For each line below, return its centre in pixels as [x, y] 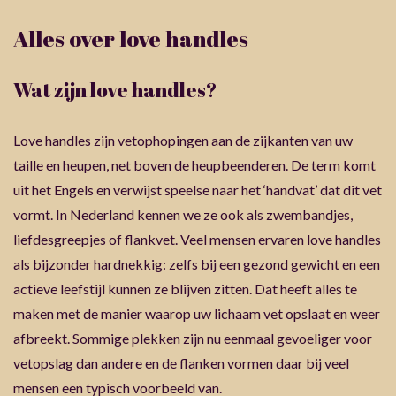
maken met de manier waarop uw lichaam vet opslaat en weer [197, 313]
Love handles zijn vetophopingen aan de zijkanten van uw [183, 140]
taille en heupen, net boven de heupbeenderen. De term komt [194, 165]
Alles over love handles [131, 38]
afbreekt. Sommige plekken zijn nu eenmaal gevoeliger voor [193, 338]
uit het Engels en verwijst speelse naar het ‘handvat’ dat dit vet [198, 190]
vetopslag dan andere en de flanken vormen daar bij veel [181, 363]
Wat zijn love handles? [115, 90]
